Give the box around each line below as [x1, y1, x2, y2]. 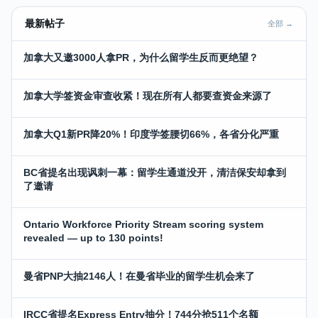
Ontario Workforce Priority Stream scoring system [23, 218, 263, 230]
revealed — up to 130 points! [23, 231, 163, 243]
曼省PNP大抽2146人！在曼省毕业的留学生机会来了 [23, 270, 255, 282]
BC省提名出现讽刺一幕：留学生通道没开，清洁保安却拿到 [23, 166, 286, 178]
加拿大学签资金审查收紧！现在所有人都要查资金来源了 [23, 89, 272, 102]
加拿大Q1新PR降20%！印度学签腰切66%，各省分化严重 [23, 128, 279, 140]
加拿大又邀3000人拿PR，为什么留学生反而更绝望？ [23, 51, 258, 63]
